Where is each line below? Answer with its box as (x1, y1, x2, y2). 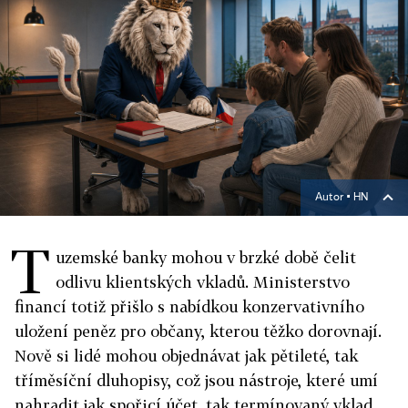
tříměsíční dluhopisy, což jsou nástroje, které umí (15, 371, 378, 390)
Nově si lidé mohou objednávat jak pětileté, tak (15, 346, 358, 365)
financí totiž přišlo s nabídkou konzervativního (15, 297, 364, 316)
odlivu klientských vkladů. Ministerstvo (56, 272, 350, 291)
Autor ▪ (315, 192, 353, 203)
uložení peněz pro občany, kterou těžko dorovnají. (15, 321, 382, 341)
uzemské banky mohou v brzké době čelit (56, 248, 356, 267)
